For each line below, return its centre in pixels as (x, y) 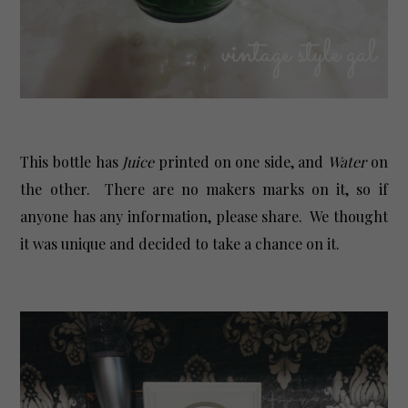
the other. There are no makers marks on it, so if (204, 189)
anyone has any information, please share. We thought (204, 216)
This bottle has (71, 161)
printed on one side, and (241, 161)
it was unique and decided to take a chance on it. (180, 243)
